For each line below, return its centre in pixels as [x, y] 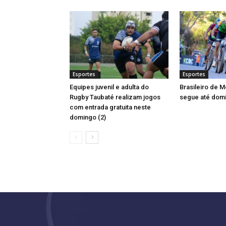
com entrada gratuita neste [110, 107]
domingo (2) [88, 118]
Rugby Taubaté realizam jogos [115, 97]
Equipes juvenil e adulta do [109, 87]
